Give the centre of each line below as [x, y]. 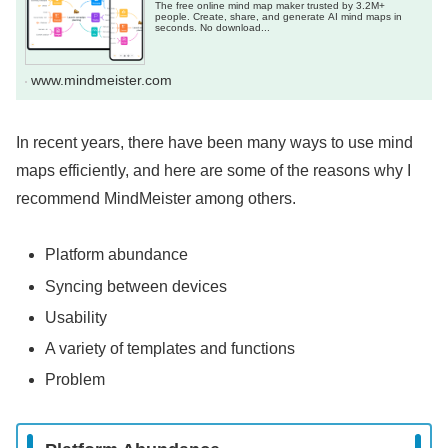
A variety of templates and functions [170, 349]
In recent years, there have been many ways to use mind [214, 142]
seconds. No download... [213, 27]
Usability [76, 317]
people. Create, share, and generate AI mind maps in [279, 16]
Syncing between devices [136, 286]
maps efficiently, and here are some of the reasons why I [213, 170]
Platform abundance [117, 255]
